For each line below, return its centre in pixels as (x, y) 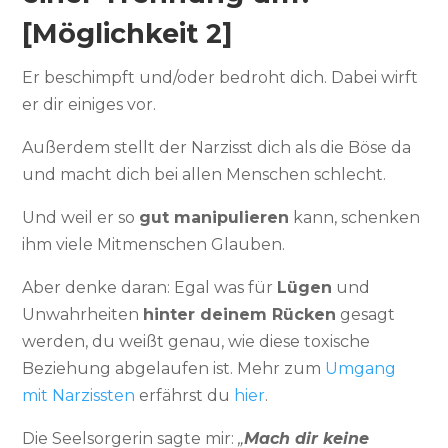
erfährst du (185, 395)
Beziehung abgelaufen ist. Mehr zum (174, 368)
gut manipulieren (214, 217)
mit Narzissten (79, 395)
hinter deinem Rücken (240, 314)
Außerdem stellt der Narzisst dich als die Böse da (217, 147)
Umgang (361, 368)
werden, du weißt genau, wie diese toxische (196, 341)
